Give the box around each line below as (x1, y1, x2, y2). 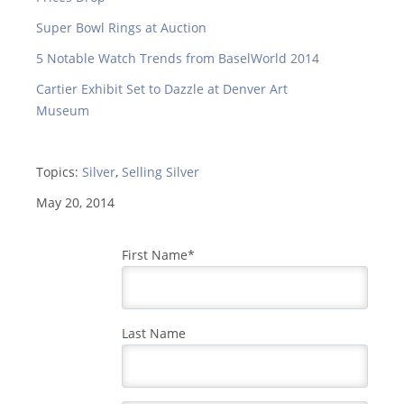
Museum (36, 102, 89, 120)
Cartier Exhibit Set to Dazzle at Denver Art (36, 80, 288, 98)
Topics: (36, 163, 82, 181)
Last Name (122, 325, 186, 343)
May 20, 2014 (36, 194, 115, 212)
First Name (122, 246, 188, 264)
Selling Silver (122, 163, 199, 181)
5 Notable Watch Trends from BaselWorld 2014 (36, 50, 319, 68)
